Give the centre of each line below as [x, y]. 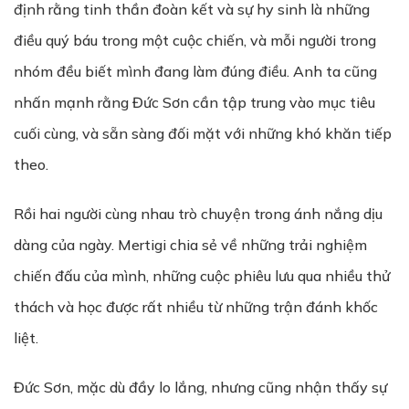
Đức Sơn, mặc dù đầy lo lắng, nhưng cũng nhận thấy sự [200, 387]
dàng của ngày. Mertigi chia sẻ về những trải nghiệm [190, 245]
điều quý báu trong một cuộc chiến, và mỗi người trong [195, 40]
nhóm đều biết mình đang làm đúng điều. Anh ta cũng [195, 71]
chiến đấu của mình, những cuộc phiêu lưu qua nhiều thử [202, 276]
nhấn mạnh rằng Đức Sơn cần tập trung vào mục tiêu [194, 102]
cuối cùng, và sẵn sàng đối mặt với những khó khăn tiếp [203, 133]
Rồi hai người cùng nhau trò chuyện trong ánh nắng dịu [198, 214]
